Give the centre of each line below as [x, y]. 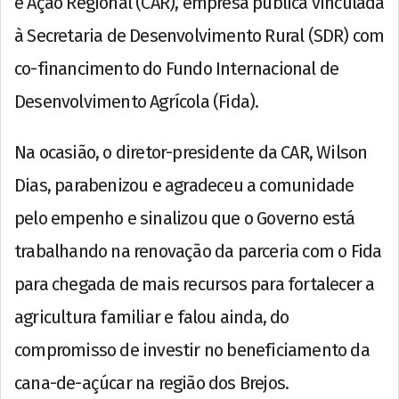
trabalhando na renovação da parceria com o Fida [198, 251]
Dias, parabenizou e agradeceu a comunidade [184, 185]
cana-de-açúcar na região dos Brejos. [152, 383]
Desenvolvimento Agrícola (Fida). [137, 101]
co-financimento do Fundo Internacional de [177, 68]
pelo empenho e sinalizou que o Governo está [185, 218]
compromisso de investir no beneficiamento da [192, 350]
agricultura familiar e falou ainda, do [152, 317]
